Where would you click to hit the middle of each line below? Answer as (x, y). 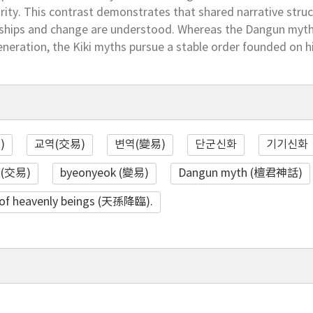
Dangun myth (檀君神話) (241, 174)
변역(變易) (140, 145)
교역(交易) (60, 145)
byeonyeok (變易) (105, 174)
